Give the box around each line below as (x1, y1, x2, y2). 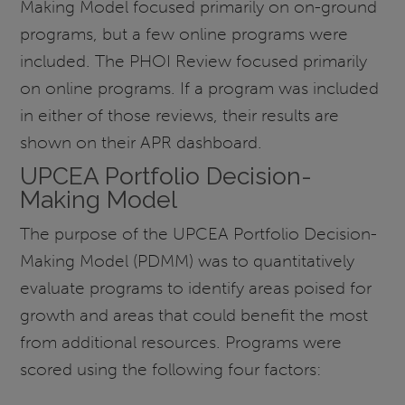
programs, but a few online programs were (20, 23, 349, 44)
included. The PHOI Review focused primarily (20, 50, 368, 71)
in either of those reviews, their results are (20, 104, 340, 126)
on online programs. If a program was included (20, 77, 380, 99)
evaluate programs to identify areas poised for (20, 278, 372, 299)
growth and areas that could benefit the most (20, 305, 369, 326)
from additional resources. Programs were (20, 332, 343, 353)
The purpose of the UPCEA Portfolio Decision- (20, 223, 378, 245)
